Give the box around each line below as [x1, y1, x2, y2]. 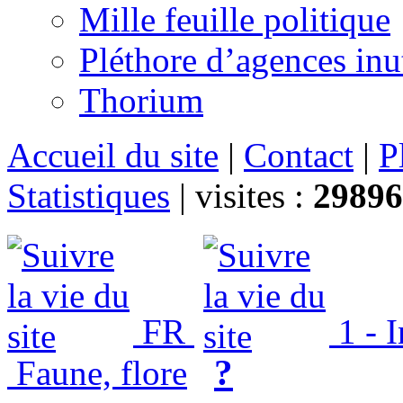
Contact [244, 136, 354, 175]
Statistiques [7, 176, 170, 216]
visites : [195, 176, 313, 216]
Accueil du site [7, 136, 219, 175]
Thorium [79, 81, 203, 121]
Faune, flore [7, 354, 187, 393]
